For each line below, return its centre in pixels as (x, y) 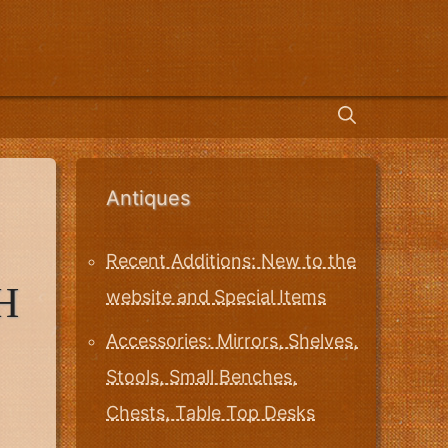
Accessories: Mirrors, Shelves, (232, 341)
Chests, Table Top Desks (210, 413)
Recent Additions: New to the (231, 260)
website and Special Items (216, 296)
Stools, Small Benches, (201, 377)
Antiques (148, 197)
